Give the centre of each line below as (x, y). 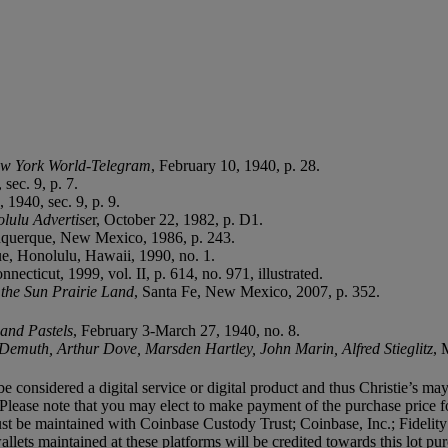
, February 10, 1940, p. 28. (235, 165)
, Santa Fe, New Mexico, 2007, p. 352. (257, 291)
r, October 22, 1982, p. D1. (177, 219)
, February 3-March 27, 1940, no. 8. (186, 330)
